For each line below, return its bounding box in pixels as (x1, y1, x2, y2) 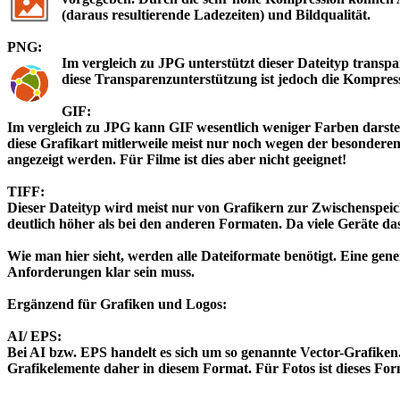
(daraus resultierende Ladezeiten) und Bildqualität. (62, 6, 378, 22)
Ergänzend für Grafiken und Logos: (7, 296, 227, 312)
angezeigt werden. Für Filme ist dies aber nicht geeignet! (7, 151, 346, 167)
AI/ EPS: (7, 328, 62, 344)
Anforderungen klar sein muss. (7, 263, 195, 279)
